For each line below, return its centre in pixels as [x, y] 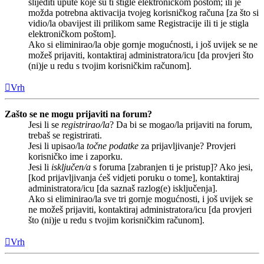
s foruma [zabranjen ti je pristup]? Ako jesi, [172, 167]
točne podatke [113, 146]
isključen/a [71, 167]
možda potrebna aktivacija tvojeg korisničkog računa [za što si [143, 13]
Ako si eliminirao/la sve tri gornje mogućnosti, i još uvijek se [141, 199]
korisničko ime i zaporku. [75, 157]
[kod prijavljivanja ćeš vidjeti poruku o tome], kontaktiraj [134, 178]
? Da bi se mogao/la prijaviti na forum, [181, 125]
